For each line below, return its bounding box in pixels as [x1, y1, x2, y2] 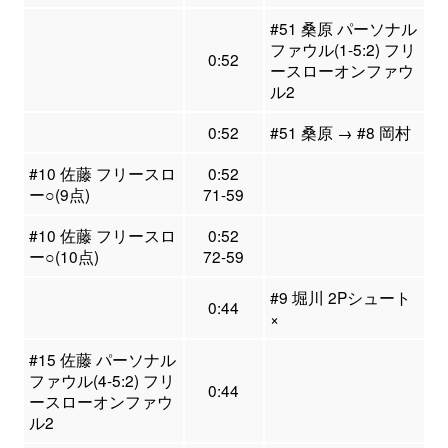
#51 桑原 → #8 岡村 [269, 121, 411, 144]
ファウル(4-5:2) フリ [28, 369, 175, 392]
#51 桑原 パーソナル [269, 17, 417, 40]
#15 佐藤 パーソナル [28, 348, 176, 371]
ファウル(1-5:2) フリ [269, 38, 416, 61]
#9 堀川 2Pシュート [269, 286, 411, 309]
